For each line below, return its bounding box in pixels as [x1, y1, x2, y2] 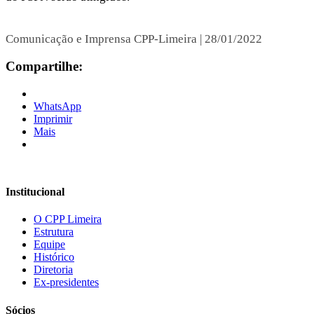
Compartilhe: [6, 59, 83, 74]
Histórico [34, 251, 74, 264]
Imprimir [34, 113, 72, 125]
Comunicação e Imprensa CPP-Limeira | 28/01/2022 [6, 32, 262, 46]
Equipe [34, 238, 65, 251]
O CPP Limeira [34, 213, 102, 226]
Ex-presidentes [34, 276, 99, 289]
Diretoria [34, 264, 73, 276]
